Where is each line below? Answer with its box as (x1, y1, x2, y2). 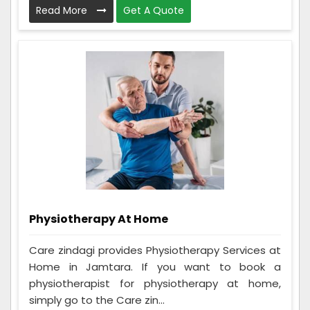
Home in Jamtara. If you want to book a (29, 259, 281, 275)
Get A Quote (123, 3, 184, 18)
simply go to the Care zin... (29, 293, 165, 308)
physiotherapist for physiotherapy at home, (29, 276, 281, 291)
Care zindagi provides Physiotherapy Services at (29, 243, 281, 258)
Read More (36, 3, 90, 18)
